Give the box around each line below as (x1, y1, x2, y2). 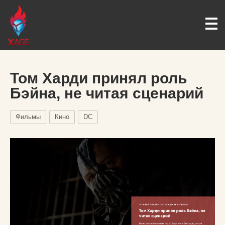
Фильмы (16, 113, 41, 121)
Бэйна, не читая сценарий (10, 85, 203, 101)
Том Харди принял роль (10, 70, 187, 86)
